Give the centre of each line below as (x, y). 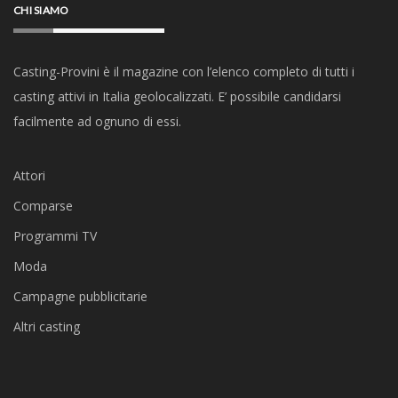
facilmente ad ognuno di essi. (97, 121)
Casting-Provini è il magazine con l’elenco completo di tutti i (184, 72)
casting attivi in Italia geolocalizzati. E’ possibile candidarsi (177, 96)
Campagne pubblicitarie (80, 296)
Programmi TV (55, 236)
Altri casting (47, 326)
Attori (29, 175)
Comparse (43, 206)
